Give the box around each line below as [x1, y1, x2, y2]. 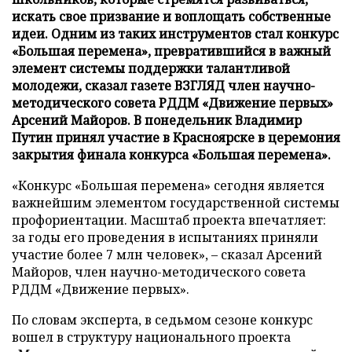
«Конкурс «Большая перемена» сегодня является [12, 176, 324, 194]
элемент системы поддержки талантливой [12, 59, 290, 77]
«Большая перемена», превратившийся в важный [12, 42, 331, 60]
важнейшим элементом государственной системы [12, 193, 339, 211]
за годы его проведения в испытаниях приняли [12, 228, 318, 246]
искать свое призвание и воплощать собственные [12, 7, 331, 25]
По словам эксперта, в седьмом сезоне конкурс [12, 310, 313, 328]
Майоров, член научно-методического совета [12, 262, 306, 280]
